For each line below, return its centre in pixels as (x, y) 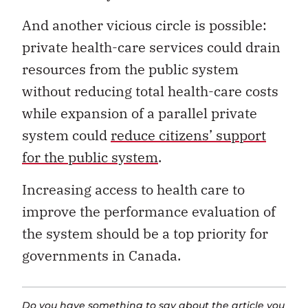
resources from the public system (130, 69)
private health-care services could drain (151, 47)
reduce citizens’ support (188, 135)
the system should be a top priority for (145, 233)
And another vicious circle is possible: (144, 25)
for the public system (90, 157)
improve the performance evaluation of (149, 211)
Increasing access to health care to (133, 189)
